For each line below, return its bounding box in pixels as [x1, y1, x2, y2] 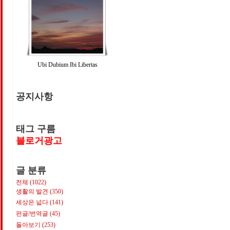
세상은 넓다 [16, 199, 50, 206]
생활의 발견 [16, 187, 50, 195]
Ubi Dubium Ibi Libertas [37, 61, 98, 69]
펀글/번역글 [16, 210, 50, 218]
